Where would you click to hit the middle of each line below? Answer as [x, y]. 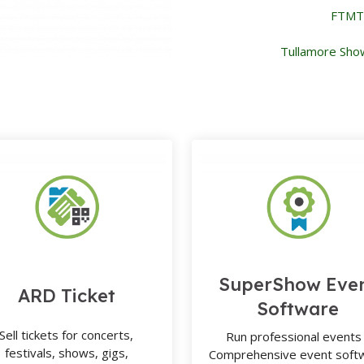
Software [298, 309]
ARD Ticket [66, 296]
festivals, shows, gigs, [66, 353]
